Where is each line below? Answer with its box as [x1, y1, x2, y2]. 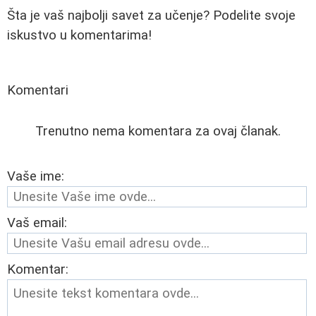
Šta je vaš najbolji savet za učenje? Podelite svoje [7, 8, 296, 24]
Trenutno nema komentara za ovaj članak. [35, 123, 281, 140]
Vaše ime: [7, 169, 64, 185]
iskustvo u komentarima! [7, 28, 152, 44]
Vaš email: [7, 215, 67, 231]
